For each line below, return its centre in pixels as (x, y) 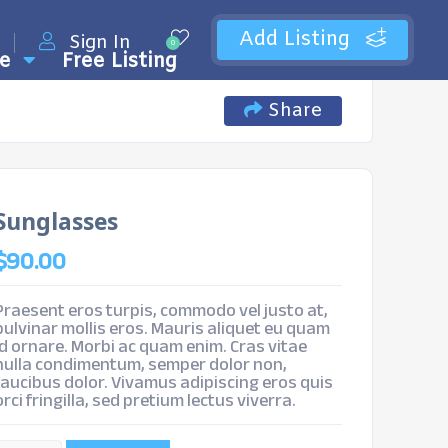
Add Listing (297, 39)
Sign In (100, 43)
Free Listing (119, 61)
